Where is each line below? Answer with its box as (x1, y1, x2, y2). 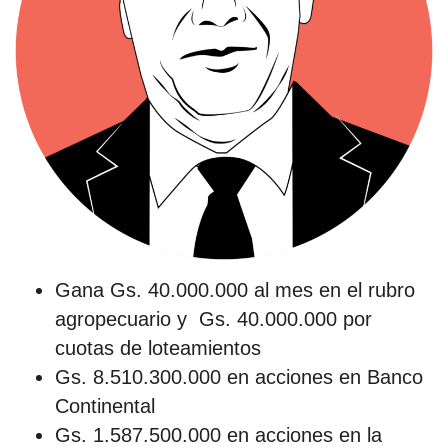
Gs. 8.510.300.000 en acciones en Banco (55, 366, 423, 389)
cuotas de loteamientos (55, 337, 261, 360)
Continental (55, 395, 155, 418)
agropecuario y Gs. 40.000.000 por (55, 308, 372, 331)
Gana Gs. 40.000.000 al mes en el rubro (55, 279, 415, 302)
